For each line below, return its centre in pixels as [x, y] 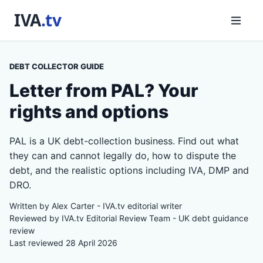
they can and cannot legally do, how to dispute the [123, 156]
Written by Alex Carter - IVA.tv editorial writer [96, 206]
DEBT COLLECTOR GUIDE [57, 66]
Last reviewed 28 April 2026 [63, 243]
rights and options [89, 112]
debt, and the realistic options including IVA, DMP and [129, 170]
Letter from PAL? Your [104, 90]
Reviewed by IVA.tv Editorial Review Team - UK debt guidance [129, 218]
